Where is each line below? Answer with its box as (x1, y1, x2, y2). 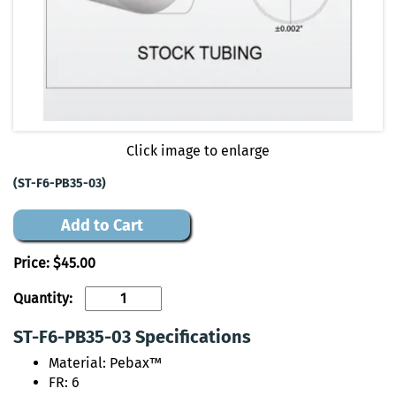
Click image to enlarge (126, 142, 270, 160)
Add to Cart (60, 216, 143, 236)
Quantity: (13, 290, 76, 308)
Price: (13, 255, 53, 272)
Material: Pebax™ (49, 354, 162, 372)
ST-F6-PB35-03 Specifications (13, 326, 251, 348)
